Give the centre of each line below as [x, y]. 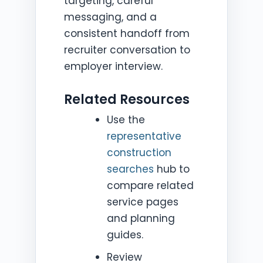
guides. [125, 235]
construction [139, 153]
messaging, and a [110, 17]
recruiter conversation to [127, 50]
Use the [126, 120]
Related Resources [127, 100]
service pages [142, 202]
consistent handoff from [127, 33]
